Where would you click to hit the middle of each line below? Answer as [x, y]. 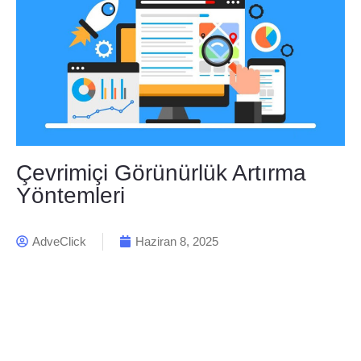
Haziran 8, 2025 [177, 241]
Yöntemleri [71, 195]
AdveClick [59, 241]
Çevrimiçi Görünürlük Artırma [161, 172]
